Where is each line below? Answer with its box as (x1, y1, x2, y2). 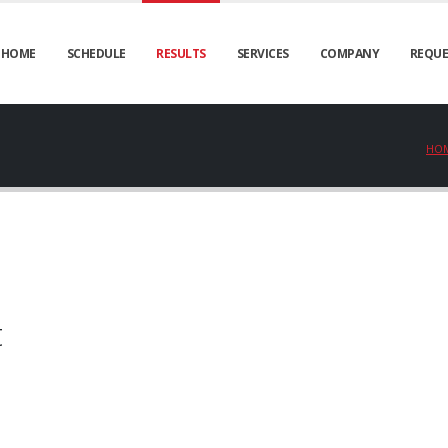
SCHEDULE (66, 45, 126, 62)
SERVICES (236, 45, 289, 62)
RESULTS (156, 45, 206, 62)
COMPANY (319, 45, 380, 62)
